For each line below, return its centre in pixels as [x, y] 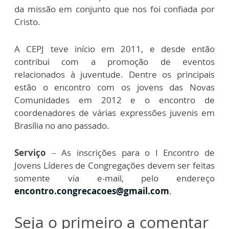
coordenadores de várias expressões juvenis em [114, 113]
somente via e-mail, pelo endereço [114, 178]
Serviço [30, 153]
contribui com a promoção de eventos [114, 62]
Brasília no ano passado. [62, 125]
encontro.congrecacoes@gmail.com [92, 191]
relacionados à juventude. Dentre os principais [114, 74]
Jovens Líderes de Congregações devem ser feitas [114, 165]
